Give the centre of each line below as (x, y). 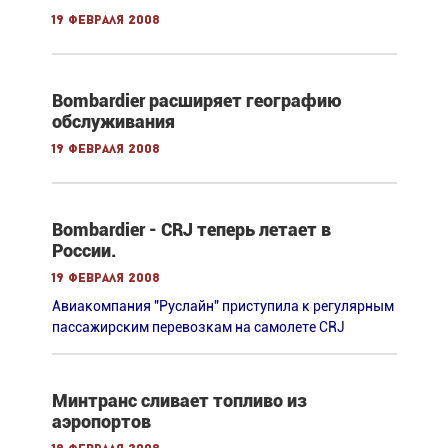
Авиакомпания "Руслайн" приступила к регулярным (222, 306)
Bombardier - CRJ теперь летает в (191, 230)
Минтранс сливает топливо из (179, 401)
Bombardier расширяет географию (196, 101)
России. (83, 251)
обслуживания (113, 122)
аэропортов (101, 422)
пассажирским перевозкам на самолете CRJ (198, 327)
